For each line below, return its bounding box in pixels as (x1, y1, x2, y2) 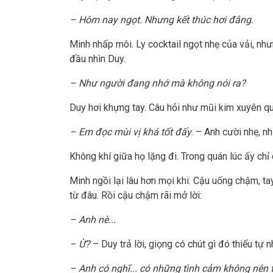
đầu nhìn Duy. (69, 53, 126, 65)
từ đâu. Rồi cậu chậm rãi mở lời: (69, 190, 202, 202)
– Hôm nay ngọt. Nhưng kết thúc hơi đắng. (69, 14, 253, 26)
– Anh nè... (69, 214, 116, 226)
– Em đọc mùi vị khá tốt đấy (69, 126, 191, 138)
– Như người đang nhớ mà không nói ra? (69, 77, 246, 90)
